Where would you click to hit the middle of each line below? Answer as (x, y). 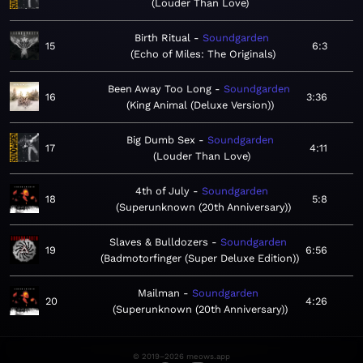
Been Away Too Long (159, 89)
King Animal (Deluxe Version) (200, 105)
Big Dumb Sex (161, 140)
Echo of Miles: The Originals (203, 54)
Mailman (159, 293)
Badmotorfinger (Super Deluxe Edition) (200, 258)
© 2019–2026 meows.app (181, 357)
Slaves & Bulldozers (159, 242)
